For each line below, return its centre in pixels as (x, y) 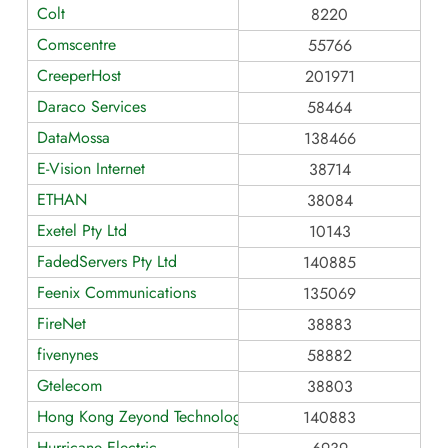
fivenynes (67, 354)
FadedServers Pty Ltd (107, 261)
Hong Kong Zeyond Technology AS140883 (182, 416)
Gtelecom (69, 385)
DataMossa (73, 137)
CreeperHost (79, 75)
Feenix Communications (116, 292)
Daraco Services (91, 106)
